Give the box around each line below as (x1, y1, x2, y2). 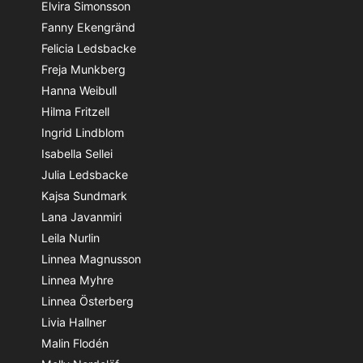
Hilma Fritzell (41, 104, 109, 118)
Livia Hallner (41, 314, 106, 329)
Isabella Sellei (41, 146, 113, 160)
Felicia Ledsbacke (41, 41, 136, 55)
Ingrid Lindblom (41, 125, 124, 139)
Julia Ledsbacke (41, 167, 128, 181)
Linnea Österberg (41, 293, 134, 308)
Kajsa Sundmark (41, 188, 127, 203)
